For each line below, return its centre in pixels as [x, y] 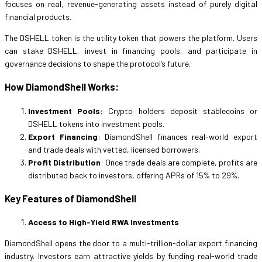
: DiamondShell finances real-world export [177, 136]
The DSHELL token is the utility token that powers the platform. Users [131, 37]
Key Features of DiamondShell [70, 199]
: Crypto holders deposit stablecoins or [179, 111]
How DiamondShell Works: [62, 87]
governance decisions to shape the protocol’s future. [98, 63]
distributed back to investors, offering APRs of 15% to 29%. [134, 175]
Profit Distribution [65, 162]
